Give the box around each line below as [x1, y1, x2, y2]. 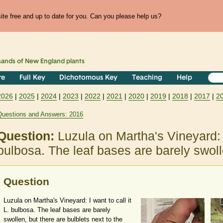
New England [25, 58, 65, 65]
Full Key [19, 74, 45, 82]
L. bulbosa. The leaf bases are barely [3, 206, 111, 214]
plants [65, 58, 85, 65]
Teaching [132, 74, 163, 82]
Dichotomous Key [59, 74, 118, 82]
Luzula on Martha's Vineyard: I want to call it [3, 197, 131, 205]
